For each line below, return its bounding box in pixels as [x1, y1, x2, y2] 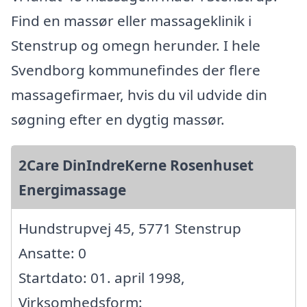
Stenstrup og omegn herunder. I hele [11, 35, 260, 55]
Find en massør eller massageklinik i [11, 10, 251, 30]
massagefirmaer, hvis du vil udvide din [11, 84, 267, 104]
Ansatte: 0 [19, 243, 86, 262]
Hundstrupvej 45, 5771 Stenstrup [19, 218, 241, 238]
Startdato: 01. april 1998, [19, 267, 185, 287]
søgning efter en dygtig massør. [11, 109, 225, 129]
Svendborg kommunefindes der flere [11, 60, 260, 79]
